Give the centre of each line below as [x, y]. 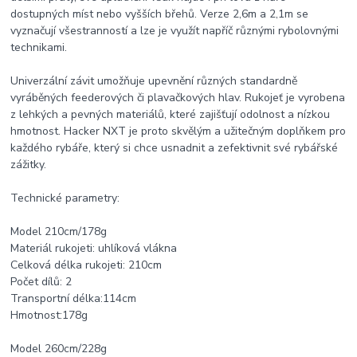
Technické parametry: [65, 198]
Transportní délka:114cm [74, 299]
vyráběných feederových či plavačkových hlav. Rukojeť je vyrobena [178, 98]
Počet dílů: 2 [41, 282]
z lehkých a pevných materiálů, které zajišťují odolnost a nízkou [171, 115]
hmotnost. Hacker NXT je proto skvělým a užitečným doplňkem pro [178, 131]
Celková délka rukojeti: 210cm [86, 265]
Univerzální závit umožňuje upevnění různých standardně [154, 81]
